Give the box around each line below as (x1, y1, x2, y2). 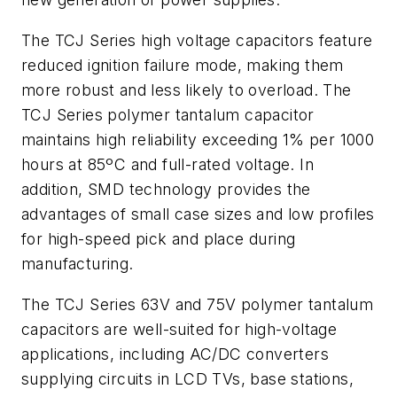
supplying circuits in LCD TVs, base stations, (21, 369, 354, 388)
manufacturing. (21, 253, 134, 273)
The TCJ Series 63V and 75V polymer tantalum (21, 294, 374, 314)
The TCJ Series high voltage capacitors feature (21, 30, 373, 50)
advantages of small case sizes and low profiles (21, 204, 375, 223)
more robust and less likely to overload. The (21, 80, 352, 99)
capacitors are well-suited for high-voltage (21, 319, 338, 339)
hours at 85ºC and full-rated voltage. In (21, 154, 314, 174)
